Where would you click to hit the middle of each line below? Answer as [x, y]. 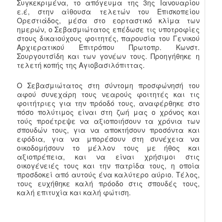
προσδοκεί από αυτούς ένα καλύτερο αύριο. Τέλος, [108, 174]
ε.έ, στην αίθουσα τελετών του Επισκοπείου [108, 12]
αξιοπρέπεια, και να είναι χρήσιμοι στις [108, 156]
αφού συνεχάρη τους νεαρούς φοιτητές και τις [108, 94]
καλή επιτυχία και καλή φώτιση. [74, 192]
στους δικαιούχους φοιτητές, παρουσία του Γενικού [108, 38]
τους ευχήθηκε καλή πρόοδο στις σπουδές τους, [108, 183]
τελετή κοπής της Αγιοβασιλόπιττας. [81, 65]
